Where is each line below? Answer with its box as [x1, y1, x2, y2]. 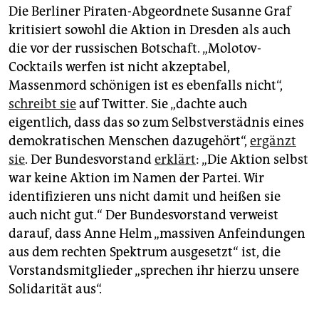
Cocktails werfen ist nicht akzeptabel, [9, 59, 230, 75]
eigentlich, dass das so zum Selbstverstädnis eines [9, 115, 304, 131]
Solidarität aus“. [9, 281, 102, 298]
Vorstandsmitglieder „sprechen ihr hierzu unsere [9, 263, 299, 279]
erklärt [155, 152, 196, 168]
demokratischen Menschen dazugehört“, [9, 133, 250, 150]
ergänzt [250, 133, 296, 150]
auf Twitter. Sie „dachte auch [76, 96, 247, 113]
